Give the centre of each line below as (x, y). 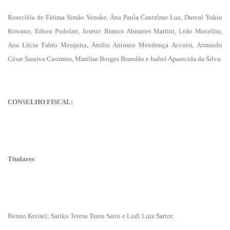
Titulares (21, 159)
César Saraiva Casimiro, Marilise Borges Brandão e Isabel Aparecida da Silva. (115, 59)
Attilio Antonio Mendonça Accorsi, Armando (157, 45)
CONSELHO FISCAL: (40, 102)
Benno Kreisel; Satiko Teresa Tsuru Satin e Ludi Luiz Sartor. (91, 216)
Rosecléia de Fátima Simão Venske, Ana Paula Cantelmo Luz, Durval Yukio (115, 17)
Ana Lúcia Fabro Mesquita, (50, 45)
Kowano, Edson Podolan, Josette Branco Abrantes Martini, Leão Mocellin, (115, 31)
